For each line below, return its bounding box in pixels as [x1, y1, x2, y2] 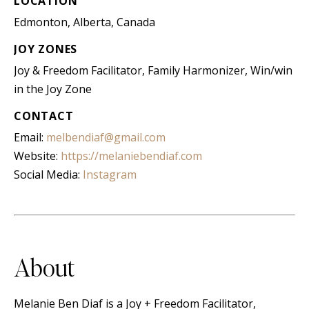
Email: [14, 130, 46, 145]
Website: [14, 148, 61, 163]
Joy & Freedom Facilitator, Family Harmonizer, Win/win [14, 63, 292, 78]
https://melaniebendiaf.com [61, 148, 202, 163]
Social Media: [14, 167, 83, 182]
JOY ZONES [14, 41, 81, 57]
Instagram [83, 167, 137, 182]
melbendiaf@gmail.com [46, 130, 166, 145]
